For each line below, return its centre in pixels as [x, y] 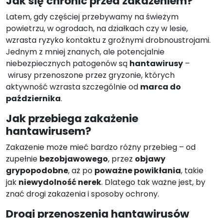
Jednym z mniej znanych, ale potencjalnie [85, 52]
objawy [150, 159]
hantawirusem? [49, 131]
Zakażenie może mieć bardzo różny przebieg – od [101, 147]
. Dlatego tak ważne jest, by [153, 182]
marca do [161, 87]
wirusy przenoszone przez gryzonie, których [90, 75]
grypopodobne [37, 171]
